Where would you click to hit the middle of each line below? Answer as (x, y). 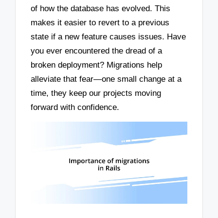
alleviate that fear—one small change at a (106, 79)
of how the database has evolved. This (101, 8)
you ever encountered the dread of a (97, 51)
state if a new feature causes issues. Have (109, 36)
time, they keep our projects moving (96, 93)
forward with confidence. (75, 107)
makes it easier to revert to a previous (100, 22)
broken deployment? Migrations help (97, 65)
